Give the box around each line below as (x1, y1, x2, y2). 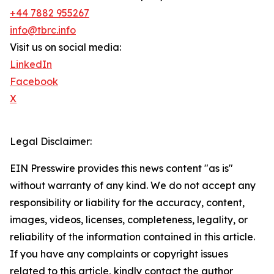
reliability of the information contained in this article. (10, 231, 255, 243)
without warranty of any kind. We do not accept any (10, 179, 256, 192)
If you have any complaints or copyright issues (10, 248, 228, 261)
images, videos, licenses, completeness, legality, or (10, 213, 248, 226)
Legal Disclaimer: (10, 135, 92, 148)
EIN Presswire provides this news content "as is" (10, 162, 233, 175)
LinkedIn (10, 58, 52, 71)
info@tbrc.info (10, 24, 76, 37)
